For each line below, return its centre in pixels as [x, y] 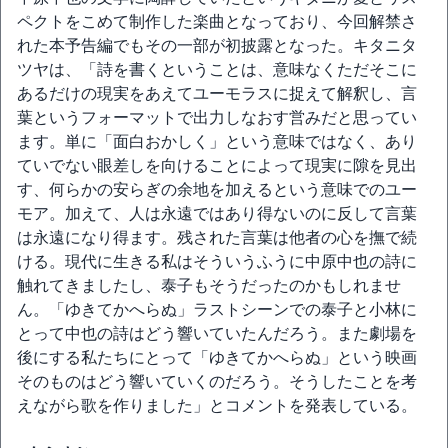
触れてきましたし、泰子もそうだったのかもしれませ [209, 285]
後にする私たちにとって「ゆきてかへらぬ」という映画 [217, 357]
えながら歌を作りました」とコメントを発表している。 [217, 405]
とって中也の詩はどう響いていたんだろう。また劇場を [217, 333]
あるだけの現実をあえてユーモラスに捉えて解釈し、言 [217, 93]
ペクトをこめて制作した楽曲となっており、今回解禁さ [217, 21]
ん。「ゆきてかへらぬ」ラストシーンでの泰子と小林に [217, 309]
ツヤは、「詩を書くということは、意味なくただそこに [217, 69]
